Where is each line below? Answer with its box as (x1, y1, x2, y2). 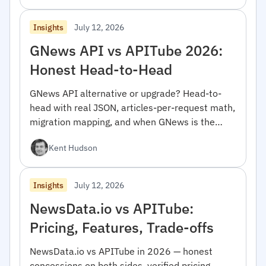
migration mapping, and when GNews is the (30, 115, 215, 128)
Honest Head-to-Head (30, 59, 172, 79)
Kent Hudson (49, 142, 97, 154)
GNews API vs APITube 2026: (30, 40, 223, 60)
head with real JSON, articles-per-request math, (30, 101, 235, 113)
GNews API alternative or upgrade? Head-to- (30, 87, 221, 99)
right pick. (30, 129, 71, 142)
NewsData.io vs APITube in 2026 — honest (30, 245, 213, 257)
